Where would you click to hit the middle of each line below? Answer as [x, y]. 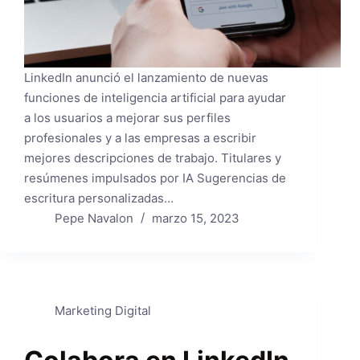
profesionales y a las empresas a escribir [140, 138]
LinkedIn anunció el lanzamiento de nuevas [146, 78]
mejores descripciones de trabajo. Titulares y [153, 158]
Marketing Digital [102, 311]
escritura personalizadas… [99, 198]
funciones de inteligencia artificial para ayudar [155, 98]
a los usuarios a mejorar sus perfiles [127, 118]
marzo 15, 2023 [195, 219]
